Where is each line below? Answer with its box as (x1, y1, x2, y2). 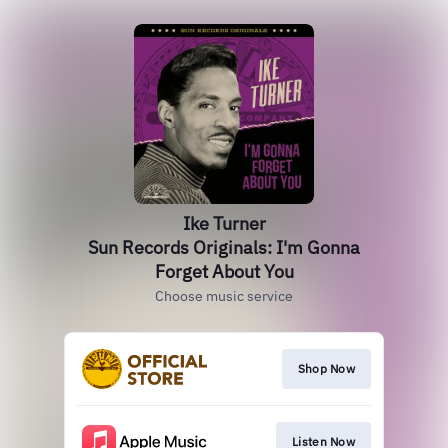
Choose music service (155, 287, 293, 305)
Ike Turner (182, 212, 266, 235)
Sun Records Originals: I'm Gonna (88, 236, 360, 259)
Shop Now (297, 361, 355, 376)
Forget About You (154, 260, 294, 283)
